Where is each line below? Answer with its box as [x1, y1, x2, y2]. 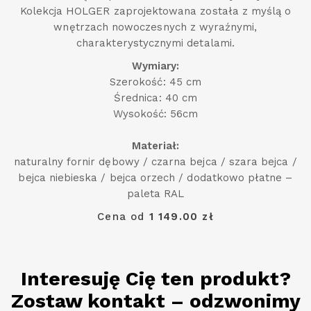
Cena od [97, 210, 149, 224]
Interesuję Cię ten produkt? [20, 267, 291, 291]
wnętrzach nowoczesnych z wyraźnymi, [53, 21, 258, 34]
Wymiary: [131, 60, 180, 73]
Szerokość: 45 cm [110, 76, 201, 89]
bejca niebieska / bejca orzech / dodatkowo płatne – [18, 171, 293, 185]
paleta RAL [126, 187, 185, 201]
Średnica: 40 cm [114, 92, 197, 105]
